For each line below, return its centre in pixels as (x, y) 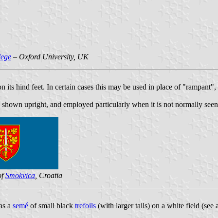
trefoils (85, 205)
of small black (52, 205)
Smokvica (20, 175)
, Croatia (49, 175)
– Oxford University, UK (50, 56)
